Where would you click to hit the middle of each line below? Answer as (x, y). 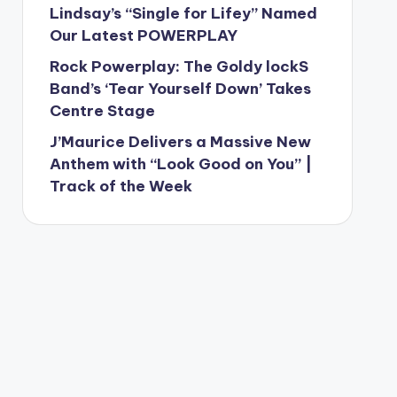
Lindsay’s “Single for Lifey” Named (183, 13)
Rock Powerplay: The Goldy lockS (179, 66)
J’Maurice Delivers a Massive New (180, 142)
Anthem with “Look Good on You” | (180, 164)
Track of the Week (121, 186)
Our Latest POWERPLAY (143, 35)
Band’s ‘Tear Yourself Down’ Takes (180, 89)
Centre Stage (102, 111)
